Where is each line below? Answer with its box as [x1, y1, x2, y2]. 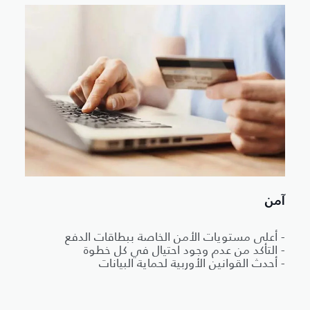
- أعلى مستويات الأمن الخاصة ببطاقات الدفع [65, 228, 285, 246]
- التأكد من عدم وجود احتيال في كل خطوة [84, 241, 285, 259]
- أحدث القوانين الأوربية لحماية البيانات [99, 254, 285, 273]
